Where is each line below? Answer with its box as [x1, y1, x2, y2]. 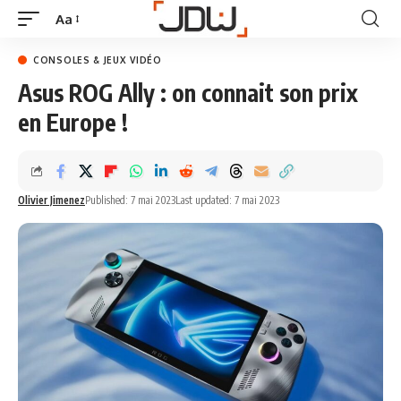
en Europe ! [18, 107, 128, 137]
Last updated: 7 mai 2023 [175, 193, 279, 207]
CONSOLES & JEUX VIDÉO [33, 55, 162, 65]
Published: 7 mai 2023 [85, 193, 175, 207]
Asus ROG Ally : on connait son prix [18, 78, 358, 107]
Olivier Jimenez [18, 193, 85, 207]
